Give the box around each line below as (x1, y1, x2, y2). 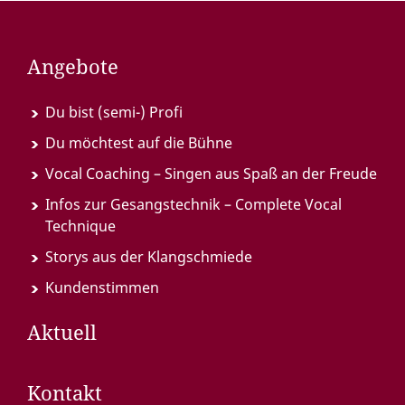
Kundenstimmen (45, 278, 159, 297)
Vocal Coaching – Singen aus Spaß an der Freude (45, 164, 377, 184)
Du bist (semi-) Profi (45, 102, 183, 122)
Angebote (27, 52, 118, 80)
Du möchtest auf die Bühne (45, 133, 232, 153)
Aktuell (27, 318, 97, 346)
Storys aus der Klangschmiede (45, 247, 252, 267)
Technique (45, 216, 116, 236)
